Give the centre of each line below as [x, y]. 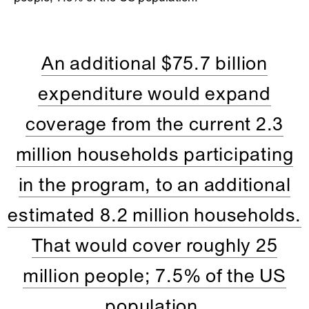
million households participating [154, 154]
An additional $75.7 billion [154, 63]
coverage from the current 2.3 [154, 124]
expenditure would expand [154, 94]
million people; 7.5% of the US [154, 276]
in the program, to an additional [154, 185]
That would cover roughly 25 [154, 246]
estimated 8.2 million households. [154, 215]
